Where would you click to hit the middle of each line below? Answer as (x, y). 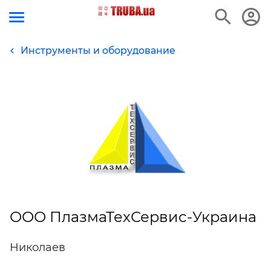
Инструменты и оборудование (98, 51)
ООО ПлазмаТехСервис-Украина (133, 217)
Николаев (38, 247)
